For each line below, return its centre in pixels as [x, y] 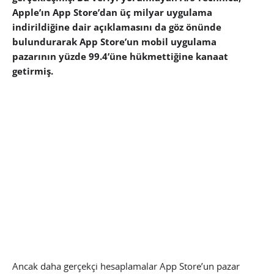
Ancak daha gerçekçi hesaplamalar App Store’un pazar [126, 266]
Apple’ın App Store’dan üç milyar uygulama [112, 12]
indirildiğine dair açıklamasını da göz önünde [117, 27]
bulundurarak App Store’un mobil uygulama [114, 42]
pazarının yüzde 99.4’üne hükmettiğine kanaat [120, 56]
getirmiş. [33, 71]
